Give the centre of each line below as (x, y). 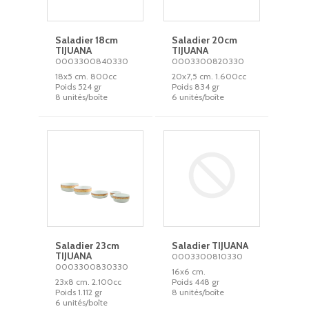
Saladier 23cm (88, 246)
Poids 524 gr (79, 87)
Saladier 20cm (205, 40)
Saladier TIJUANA (210, 246)
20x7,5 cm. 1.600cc (209, 76)
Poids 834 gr (196, 87)
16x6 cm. (189, 271)
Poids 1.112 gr (79, 292)
